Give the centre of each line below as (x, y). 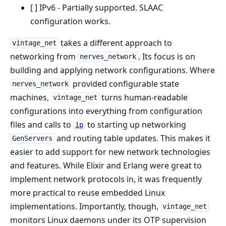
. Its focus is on (166, 56)
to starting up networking (135, 124)
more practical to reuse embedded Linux (88, 192)
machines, (31, 97)
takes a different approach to (115, 43)
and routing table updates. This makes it (132, 138)
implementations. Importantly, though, (85, 206)
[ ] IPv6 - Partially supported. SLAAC (97, 7)
